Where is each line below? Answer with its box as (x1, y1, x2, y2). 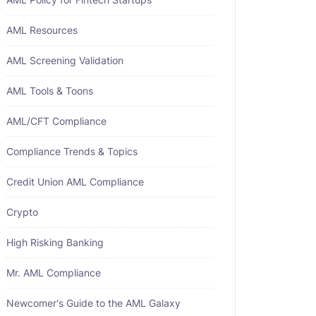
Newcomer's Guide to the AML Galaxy (6, 297, 181, 309)
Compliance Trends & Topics (6, 145, 138, 157)
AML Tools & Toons (6, 85, 93, 97)
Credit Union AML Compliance (6, 176, 144, 188)
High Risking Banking (6, 236, 104, 248)
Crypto (6, 206, 38, 218)
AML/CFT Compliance (6, 115, 107, 127)
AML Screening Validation (6, 54, 123, 66)
